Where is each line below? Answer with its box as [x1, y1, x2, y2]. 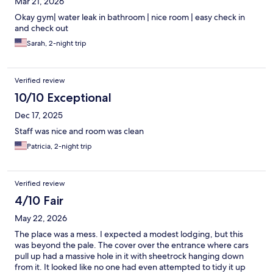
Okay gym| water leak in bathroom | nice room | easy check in [15, 12, 245, 23]
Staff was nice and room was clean [15, 126, 144, 137]
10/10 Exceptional [15, 90, 112, 105]
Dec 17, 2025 [15, 110, 63, 121]
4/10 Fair [15, 193, 63, 208]
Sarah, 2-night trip [27, 38, 87, 49]
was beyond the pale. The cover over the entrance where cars [15, 239, 249, 251]
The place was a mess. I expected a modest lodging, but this [15, 229, 243, 240]
